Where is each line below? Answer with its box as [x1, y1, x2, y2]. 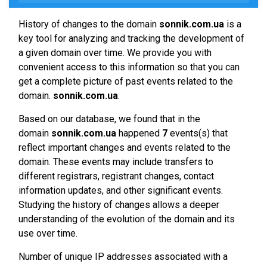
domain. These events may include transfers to [18, 156, 213, 167]
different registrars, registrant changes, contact [18, 170, 214, 182]
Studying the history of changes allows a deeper [18, 199, 219, 210]
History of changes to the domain [18, 18, 159, 30]
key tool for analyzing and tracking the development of [18, 33, 244, 44]
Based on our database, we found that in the [18, 113, 200, 125]
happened [116, 128, 162, 139]
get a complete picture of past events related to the [18, 76, 233, 87]
